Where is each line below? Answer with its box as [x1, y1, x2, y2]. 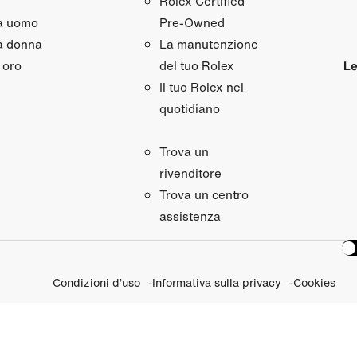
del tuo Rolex [159, 56, 234, 74]
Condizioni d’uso [53, 273, 141, 291]
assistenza [159, 206, 221, 225]
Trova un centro [159, 185, 249, 203]
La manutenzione [159, 34, 258, 53]
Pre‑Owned [159, 13, 225, 31]
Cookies [293, 273, 336, 291]
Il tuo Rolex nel [159, 77, 244, 96]
